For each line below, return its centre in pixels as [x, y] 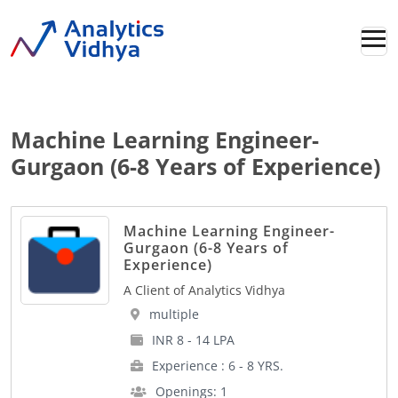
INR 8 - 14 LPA [191, 340]
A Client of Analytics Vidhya [204, 290]
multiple [172, 314]
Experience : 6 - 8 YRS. [215, 366]
